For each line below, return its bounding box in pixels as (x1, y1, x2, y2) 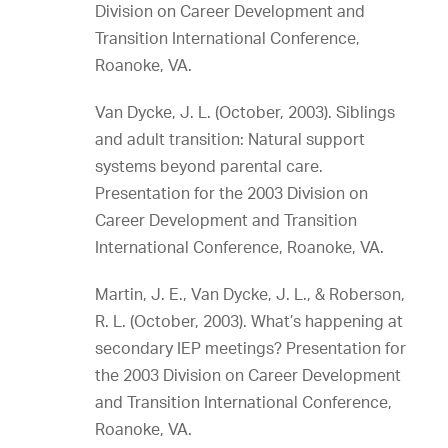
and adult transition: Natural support (95, 129, 365, 149)
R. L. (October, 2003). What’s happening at (95, 311, 403, 331)
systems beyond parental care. (95, 156, 323, 176)
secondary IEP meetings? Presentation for (95, 338, 406, 358)
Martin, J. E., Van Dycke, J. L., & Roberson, (95, 284, 405, 304)
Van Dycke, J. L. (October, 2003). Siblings (95, 102, 395, 122)
